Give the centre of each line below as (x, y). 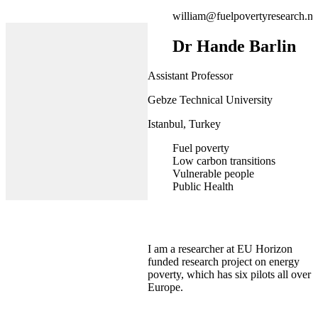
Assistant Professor (190, 76)
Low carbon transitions (224, 161)
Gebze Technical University (210, 100)
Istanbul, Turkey (184, 124)
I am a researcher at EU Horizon (220, 249)
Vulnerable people (213, 174)
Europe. (165, 287)
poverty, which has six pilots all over (229, 275)
